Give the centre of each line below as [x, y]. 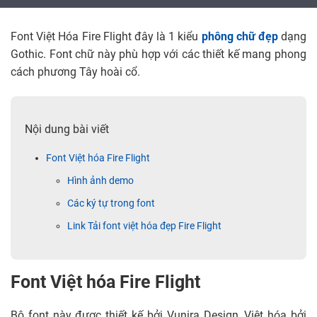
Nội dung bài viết [67, 130]
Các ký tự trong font [111, 204]
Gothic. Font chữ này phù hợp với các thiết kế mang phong [158, 55]
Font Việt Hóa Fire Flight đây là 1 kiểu [106, 38]
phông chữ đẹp [240, 38]
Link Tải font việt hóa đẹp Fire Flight [144, 227]
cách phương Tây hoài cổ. [75, 73]
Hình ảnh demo [100, 181]
